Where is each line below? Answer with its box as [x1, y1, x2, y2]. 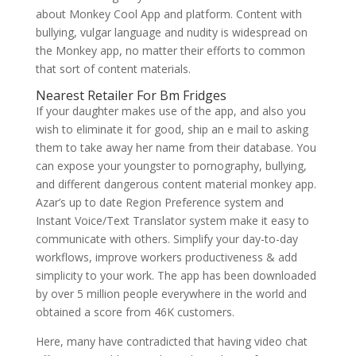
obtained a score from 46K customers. [35, 304, 234, 319]
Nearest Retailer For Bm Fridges [35, 87, 226, 104]
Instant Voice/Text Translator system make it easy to [35, 213, 309, 228]
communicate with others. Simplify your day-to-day [35, 231, 298, 246]
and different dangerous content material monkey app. [35, 176, 316, 192]
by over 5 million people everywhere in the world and [35, 286, 307, 301]
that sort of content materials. [35, 61, 191, 76]
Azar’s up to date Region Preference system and [35, 195, 284, 210]
